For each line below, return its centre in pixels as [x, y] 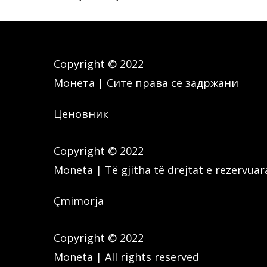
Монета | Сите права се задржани [146, 83]
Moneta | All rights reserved [126, 257]
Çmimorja [79, 201]
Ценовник [81, 114]
